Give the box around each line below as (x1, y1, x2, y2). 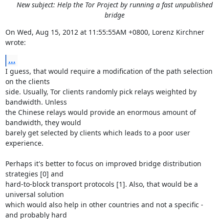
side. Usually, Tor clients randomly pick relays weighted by (5, 87, 197, 96)
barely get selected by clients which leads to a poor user (5, 128, 190, 137)
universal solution (5, 190, 64, 199)
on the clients (5, 77, 50, 86)
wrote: (5, 38, 26, 47)
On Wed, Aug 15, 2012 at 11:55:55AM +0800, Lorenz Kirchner (5, 27, 204, 37)
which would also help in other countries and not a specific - (5, 200, 203, 209)
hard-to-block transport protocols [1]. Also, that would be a (5, 179, 198, 189)
